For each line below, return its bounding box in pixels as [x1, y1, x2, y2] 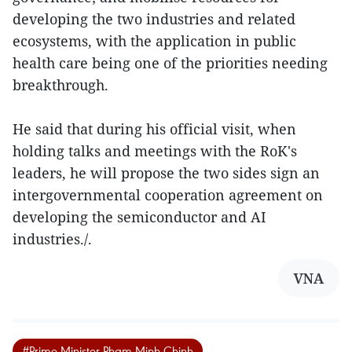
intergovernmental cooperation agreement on [13, 185, 323, 205]
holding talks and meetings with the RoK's [13, 141, 297, 161]
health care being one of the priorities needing [13, 53, 328, 73]
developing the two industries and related [13, 9, 295, 29]
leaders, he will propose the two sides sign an [13, 163, 320, 183]
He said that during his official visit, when [13, 119, 296, 139]
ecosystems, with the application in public [13, 31, 296, 51]
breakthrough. [13, 75, 108, 95]
